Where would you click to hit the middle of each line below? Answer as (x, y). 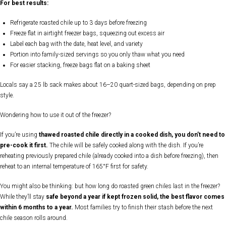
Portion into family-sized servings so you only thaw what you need (97, 55)
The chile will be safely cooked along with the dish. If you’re (126, 146)
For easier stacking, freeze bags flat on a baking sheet (80, 65)
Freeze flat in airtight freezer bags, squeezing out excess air (87, 34)
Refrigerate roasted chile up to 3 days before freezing (78, 23)
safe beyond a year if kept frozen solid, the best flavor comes (135, 197)
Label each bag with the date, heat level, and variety (76, 44)
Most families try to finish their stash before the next (143, 208)
